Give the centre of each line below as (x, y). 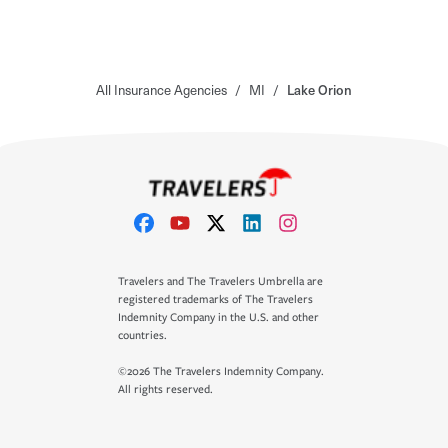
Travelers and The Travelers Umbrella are (220, 281)
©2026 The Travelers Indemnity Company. (221, 371)
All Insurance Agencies (161, 89)
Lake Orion (319, 89)
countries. (142, 335)
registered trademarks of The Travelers (215, 299)
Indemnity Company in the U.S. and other (218, 317)
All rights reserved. (165, 389)
